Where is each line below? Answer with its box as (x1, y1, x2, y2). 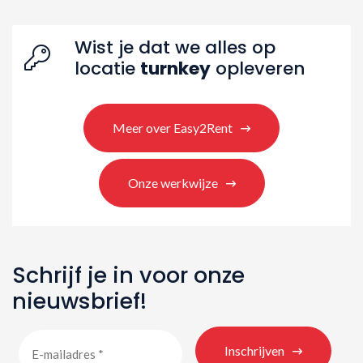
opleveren (211, 55, 305, 81)
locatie (75, 55, 140, 81)
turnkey (140, 55, 211, 81)
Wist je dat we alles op (75, 34, 275, 60)
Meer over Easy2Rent (113, 119, 233, 135)
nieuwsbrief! (12, 285, 147, 316)
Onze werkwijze (127, 174, 218, 190)
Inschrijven (224, 342, 284, 358)
